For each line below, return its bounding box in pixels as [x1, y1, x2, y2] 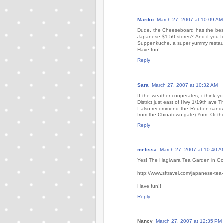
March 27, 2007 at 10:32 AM [152, 82, 218, 88]
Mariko [137, 17, 154, 23]
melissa [137, 146, 157, 152]
